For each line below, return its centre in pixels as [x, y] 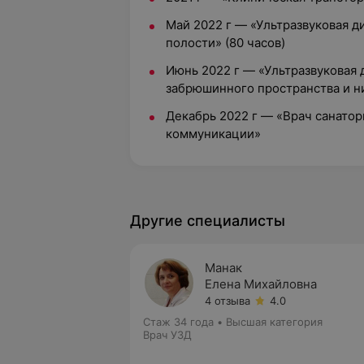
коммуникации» [213, 134]
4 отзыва [227, 301]
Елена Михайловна [261, 284]
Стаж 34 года [178, 322]
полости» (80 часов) [225, 43]
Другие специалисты [208, 221]
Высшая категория [274, 322]
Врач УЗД [167, 335]
